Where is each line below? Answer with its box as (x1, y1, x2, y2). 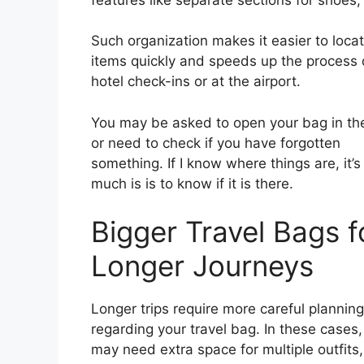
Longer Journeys (91, 249, 314, 284)
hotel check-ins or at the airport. (91, 73, 301, 90)
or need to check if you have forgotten (91, 134, 340, 151)
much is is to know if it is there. (91, 175, 293, 192)
